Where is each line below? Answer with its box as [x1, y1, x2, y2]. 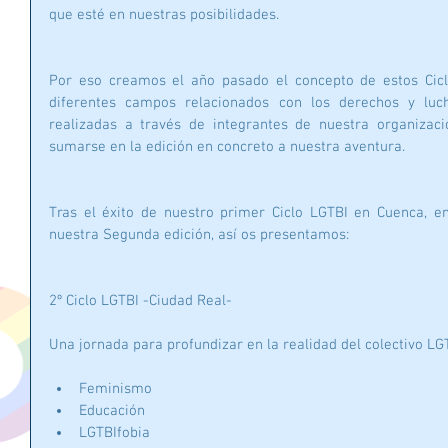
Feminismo [79, 380, 160, 399]
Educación [79, 402, 153, 421]
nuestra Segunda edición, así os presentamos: [49, 226, 349, 245]
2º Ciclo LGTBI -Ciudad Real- [49, 292, 232, 311]
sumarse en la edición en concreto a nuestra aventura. [49, 138, 405, 157]
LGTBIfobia [79, 424, 158, 443]
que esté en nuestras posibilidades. [49, 6, 279, 25]
